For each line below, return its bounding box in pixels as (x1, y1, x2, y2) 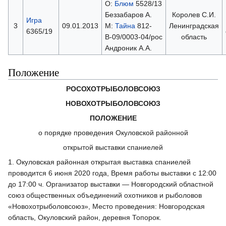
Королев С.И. (172, 10, 216, 19)
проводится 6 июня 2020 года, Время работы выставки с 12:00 (8, 168, 216, 177)
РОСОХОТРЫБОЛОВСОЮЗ (66, 84, 160, 93)
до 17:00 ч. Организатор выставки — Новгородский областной (8, 180, 213, 188)
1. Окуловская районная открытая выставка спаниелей (8, 157, 191, 166)
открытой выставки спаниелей (63, 143, 163, 151)
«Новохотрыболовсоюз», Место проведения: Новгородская (8, 202, 205, 210)
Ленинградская (169, 21, 219, 30)
